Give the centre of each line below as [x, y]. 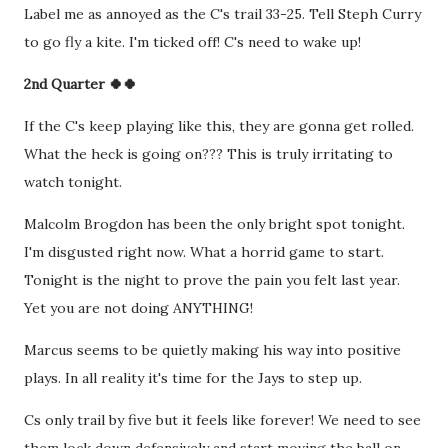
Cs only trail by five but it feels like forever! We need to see [222, 420]
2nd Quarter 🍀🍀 [80, 84]
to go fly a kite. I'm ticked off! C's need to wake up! [192, 42]
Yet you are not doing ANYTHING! [140, 308]
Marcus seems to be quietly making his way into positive [212, 350]
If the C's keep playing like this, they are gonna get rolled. [219, 126]
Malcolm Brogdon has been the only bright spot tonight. [214, 224]
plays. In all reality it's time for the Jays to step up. [195, 378]
